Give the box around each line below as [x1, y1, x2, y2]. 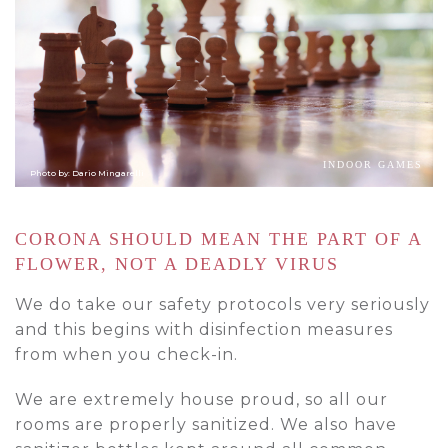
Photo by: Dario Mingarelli [30, 168, 144, 179]
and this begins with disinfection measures [15, 320, 393, 340]
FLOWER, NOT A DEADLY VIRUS [15, 254, 339, 275]
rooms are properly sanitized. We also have [15, 415, 397, 435]
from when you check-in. [15, 345, 238, 365]
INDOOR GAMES [323, 159, 423, 171]
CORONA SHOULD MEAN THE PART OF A [15, 229, 422, 250]
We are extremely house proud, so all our [15, 390, 388, 410]
